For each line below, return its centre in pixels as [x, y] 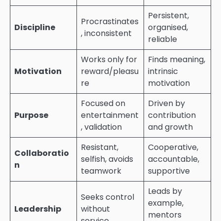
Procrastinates [110, 21]
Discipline [35, 27]
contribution [172, 115]
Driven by [166, 103]
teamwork [101, 171]
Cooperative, [173, 147]
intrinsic [163, 71]
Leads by [165, 191]
